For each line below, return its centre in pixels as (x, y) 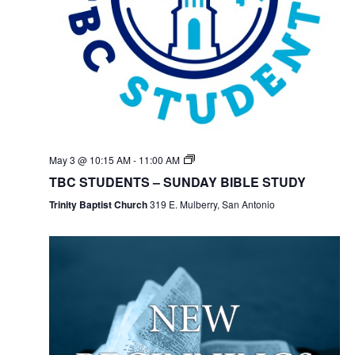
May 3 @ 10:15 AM (90, 160)
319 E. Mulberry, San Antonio (212, 204)
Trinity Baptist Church (99, 205)
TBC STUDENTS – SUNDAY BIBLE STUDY (177, 182)
